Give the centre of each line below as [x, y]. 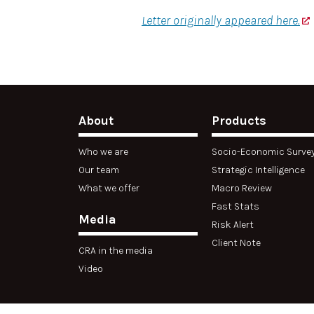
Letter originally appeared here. [221, 20]
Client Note [236, 243]
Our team [99, 170]
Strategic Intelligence [258, 170]
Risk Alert [233, 225]
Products [239, 121]
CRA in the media [116, 251]
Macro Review [242, 188]
